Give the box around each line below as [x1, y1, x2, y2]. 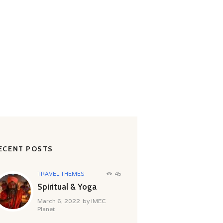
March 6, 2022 [37, 197, 80, 205]
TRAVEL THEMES [37, 170, 85, 177]
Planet [37, 205, 55, 213]
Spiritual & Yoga [37, 182, 97, 192]
